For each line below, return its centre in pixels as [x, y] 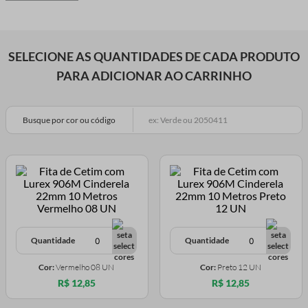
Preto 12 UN [239, 267]
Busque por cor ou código [69, 120]
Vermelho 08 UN [85, 267]
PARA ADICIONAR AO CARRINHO [154, 76]
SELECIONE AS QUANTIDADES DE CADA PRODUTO [154, 57]
